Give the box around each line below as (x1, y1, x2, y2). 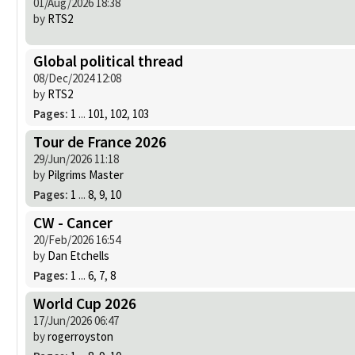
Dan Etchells (48, 247, 109, 263)
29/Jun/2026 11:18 (33, 151, 119, 166)
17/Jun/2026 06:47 (33, 312, 119, 328)
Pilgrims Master (48, 166, 124, 182)
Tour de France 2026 (33, 132, 166, 151)
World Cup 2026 (33, 293, 136, 313)
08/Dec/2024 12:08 (33, 70, 121, 86)
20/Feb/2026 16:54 (33, 231, 120, 247)
